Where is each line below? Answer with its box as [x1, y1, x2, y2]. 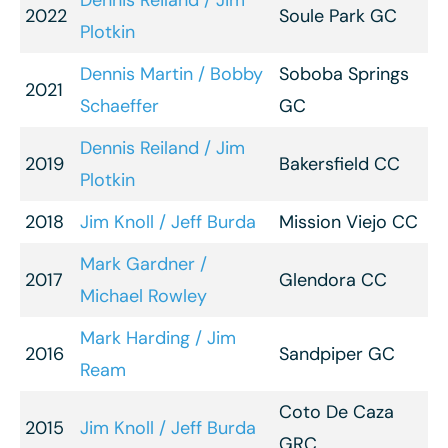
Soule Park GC [279, 4, 397, 28]
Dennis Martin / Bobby [80, 62, 263, 86]
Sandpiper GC [279, 342, 395, 366]
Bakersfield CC [279, 152, 400, 176]
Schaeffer [80, 94, 159, 118]
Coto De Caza [279, 400, 394, 424]
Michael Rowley [80, 284, 207, 308]
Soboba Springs [279, 62, 409, 86]
